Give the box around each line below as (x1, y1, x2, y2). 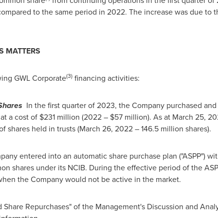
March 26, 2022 (79, 123, 133, 134)
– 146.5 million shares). (132, 123, 211, 134)
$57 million (109, 111, 147, 123)
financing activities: (72, 73, 140, 84)
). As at (147, 111, 172, 123)
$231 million (39, 111, 80, 123)
